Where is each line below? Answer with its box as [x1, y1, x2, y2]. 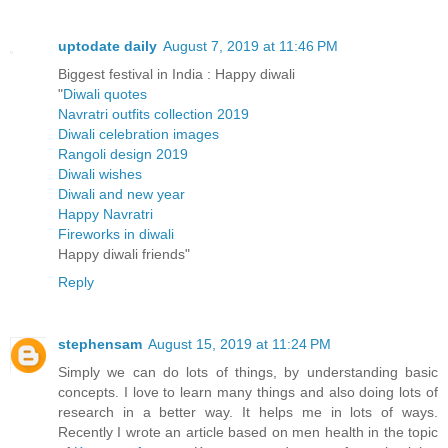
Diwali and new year [58, 185, 185, 202]
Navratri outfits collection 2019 [58, 105, 249, 122]
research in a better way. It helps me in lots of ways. [58, 403, 438, 420]
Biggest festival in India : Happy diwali [58, 65, 295, 82]
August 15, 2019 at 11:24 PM [148, 335, 331, 352]
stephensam [58, 335, 142, 352]
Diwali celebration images [58, 125, 219, 142]
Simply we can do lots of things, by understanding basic [58, 363, 438, 380]
